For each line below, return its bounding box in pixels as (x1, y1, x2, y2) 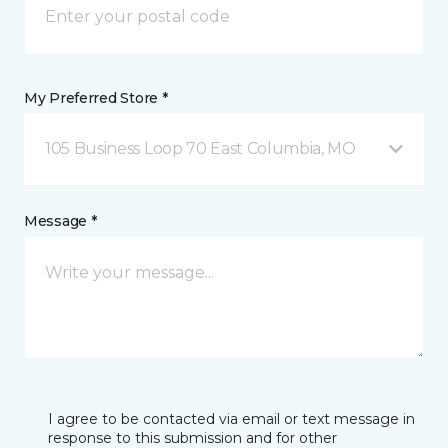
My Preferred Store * (24, 88, 168, 107)
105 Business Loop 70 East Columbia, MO (45, 138, 356, 158)
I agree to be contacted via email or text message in (48, 409, 415, 428)
